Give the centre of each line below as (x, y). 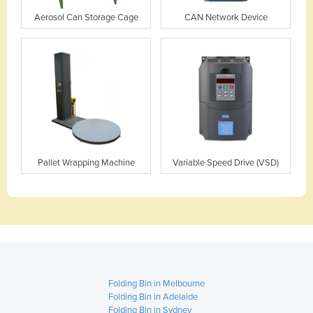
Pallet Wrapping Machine (86, 163)
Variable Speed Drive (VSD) (226, 163)
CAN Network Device (226, 17)
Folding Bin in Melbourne (156, 284)
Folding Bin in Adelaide (153, 297)
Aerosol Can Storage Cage (86, 17)
